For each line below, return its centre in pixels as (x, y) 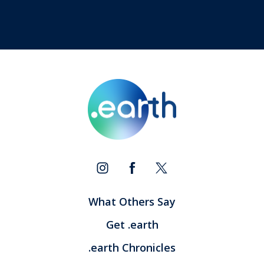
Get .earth (132, 225)
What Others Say (132, 202)
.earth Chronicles (132, 247)
